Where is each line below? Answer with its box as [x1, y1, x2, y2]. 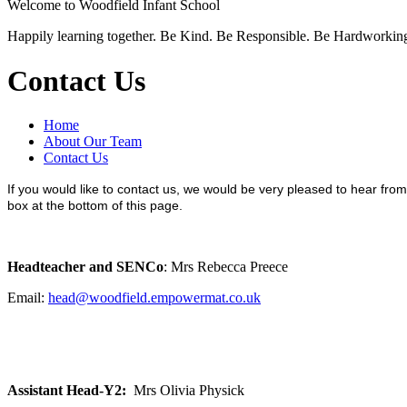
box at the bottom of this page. [7, 199, 186, 213]
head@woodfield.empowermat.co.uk [48, 290, 261, 306]
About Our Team [44, 134, 142, 150]
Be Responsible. [216, 28, 310, 45]
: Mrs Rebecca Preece [164, 259, 288, 275]
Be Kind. [160, 28, 213, 45]
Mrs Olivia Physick [134, 382, 244, 399]
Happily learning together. [7, 28, 156, 45]
